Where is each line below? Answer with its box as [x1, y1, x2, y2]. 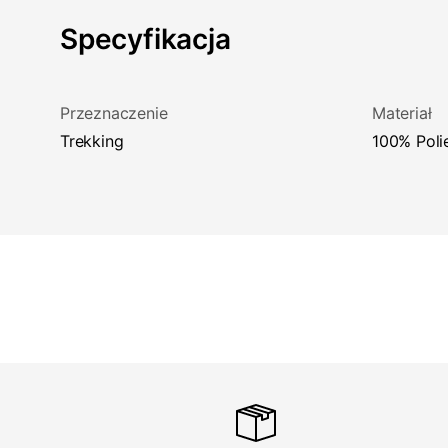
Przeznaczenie [60, 103, 168, 123]
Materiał [372, 103, 432, 123]
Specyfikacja [60, 22, 231, 56]
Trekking [68, 131, 124, 151]
